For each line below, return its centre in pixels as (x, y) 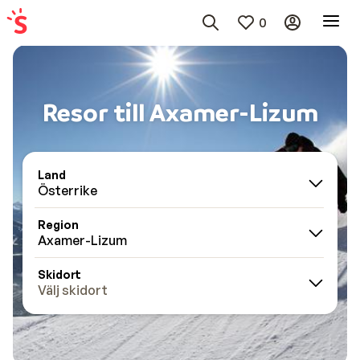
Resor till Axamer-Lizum (180, 112)
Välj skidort (73, 290)
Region (58, 225)
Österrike (67, 190)
